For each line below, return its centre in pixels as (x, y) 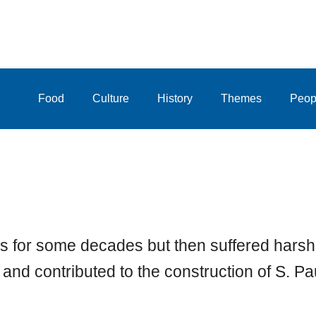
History (175, 99)
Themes (241, 99)
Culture (110, 99)
